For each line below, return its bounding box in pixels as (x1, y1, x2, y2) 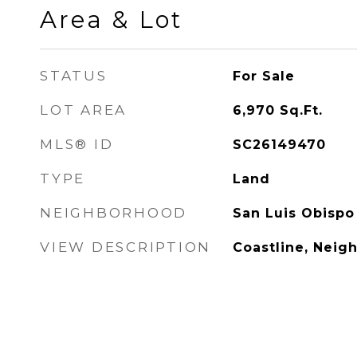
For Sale (232, 69, 295, 84)
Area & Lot (40, 6, 182, 33)
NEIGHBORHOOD (40, 205, 187, 221)
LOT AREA (40, 102, 127, 118)
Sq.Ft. (279, 103, 323, 118)
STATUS (40, 68, 108, 84)
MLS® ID (40, 136, 114, 152)
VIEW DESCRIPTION (40, 239, 211, 255)
